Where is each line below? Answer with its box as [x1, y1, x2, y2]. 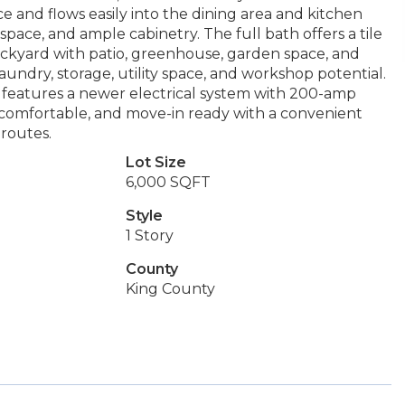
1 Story [125, 227, 174, 244]
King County [125, 280, 215, 297]
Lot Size [125, 154, 186, 171]
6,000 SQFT [125, 174, 211, 191]
